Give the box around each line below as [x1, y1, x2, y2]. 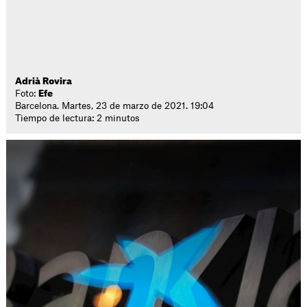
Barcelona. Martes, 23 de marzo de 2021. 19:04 [15, 101, 214, 110]
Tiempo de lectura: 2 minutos [15, 114, 140, 123]
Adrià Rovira [15, 77, 73, 86]
